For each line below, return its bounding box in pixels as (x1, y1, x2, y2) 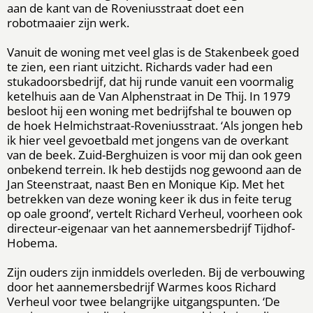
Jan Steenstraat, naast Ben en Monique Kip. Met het (7, 175, 284, 192)
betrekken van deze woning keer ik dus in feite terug (7, 190, 291, 207)
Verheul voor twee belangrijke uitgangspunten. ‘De (7, 293, 280, 310)
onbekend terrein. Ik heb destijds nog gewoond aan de (7, 161, 302, 177)
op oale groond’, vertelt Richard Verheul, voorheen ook (7, 205, 303, 221)
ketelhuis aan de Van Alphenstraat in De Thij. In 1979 (7, 87, 291, 104)
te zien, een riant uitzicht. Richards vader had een (7, 58, 272, 75)
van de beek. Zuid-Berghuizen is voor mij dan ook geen (7, 146, 302, 163)
